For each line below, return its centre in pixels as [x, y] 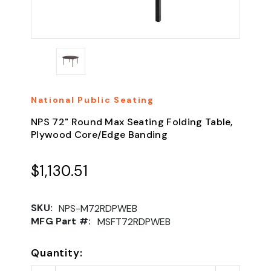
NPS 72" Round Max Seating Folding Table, [132, 122]
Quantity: [57, 253]
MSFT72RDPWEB [134, 221]
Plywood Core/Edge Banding [100, 134]
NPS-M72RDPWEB [98, 208]
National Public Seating [93, 100]
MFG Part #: [61, 221]
